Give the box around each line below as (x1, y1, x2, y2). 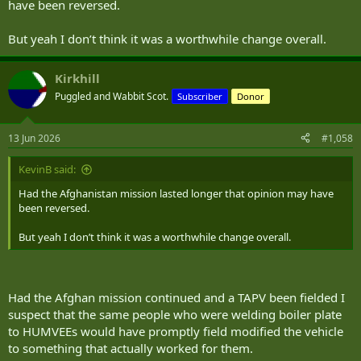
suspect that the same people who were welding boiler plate (8, 306, 342, 323)
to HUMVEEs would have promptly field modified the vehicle (8, 323, 343, 340)
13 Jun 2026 (8, 131, 60, 145)
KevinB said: (19, 161, 76, 176)
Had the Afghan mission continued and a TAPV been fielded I (8, 289, 345, 306)
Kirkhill (55, 70, 100, 87)
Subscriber (177, 90, 222, 103)
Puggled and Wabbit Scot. (55, 89, 168, 104)
